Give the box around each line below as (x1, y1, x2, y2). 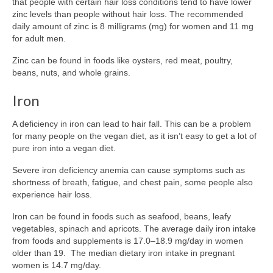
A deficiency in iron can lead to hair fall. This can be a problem (12, 118, 251, 129)
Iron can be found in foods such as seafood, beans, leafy (12, 211, 231, 221)
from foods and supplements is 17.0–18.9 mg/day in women (12, 235, 243, 246)
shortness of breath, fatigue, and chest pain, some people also (12, 177, 253, 187)
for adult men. (12, 33, 66, 43)
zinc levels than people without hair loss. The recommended (12, 9, 243, 19)
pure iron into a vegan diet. (12, 143, 116, 153)
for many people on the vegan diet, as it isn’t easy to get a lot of (12, 130, 257, 141)
